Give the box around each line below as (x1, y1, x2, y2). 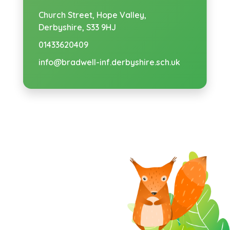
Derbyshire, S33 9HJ (38, 22, 116, 33)
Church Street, (38, 10, 97, 21)
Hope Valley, (96, 10, 146, 21)
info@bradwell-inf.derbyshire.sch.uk (38, 57, 180, 68)
